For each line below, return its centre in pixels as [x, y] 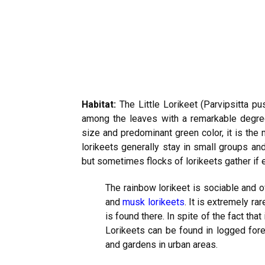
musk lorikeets [153, 202]
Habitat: [101, 104]
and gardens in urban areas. [161, 245]
